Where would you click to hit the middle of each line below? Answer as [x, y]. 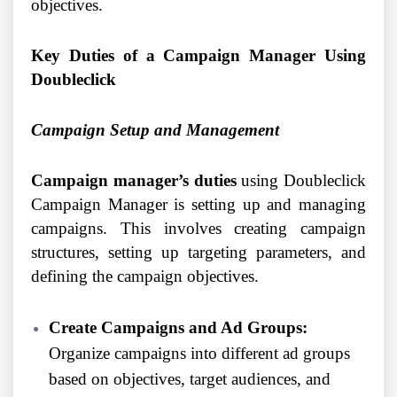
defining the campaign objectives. [147, 276]
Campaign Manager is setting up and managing [198, 205]
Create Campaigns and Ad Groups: [178, 328]
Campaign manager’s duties [136, 181]
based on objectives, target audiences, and [190, 379]
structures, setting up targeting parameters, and [198, 253]
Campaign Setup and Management [155, 130]
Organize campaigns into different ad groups [199, 354]
